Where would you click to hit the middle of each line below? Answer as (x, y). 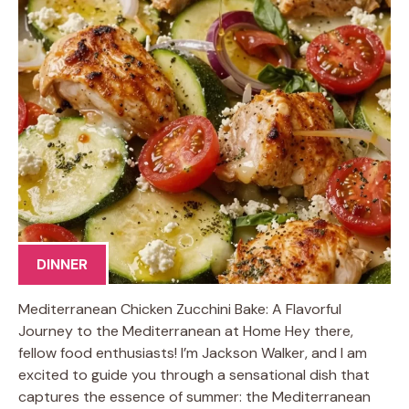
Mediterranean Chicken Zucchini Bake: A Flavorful (180, 309)
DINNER (62, 264)
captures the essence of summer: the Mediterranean (194, 396)
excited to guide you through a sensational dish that (194, 374)
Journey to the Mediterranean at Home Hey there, (186, 330)
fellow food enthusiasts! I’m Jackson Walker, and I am (193, 352)
